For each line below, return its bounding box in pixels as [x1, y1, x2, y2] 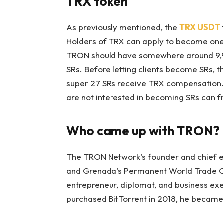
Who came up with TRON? [66, 122, 220, 139]
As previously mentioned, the [66, 22, 179, 33]
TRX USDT [179, 22, 220, 33]
